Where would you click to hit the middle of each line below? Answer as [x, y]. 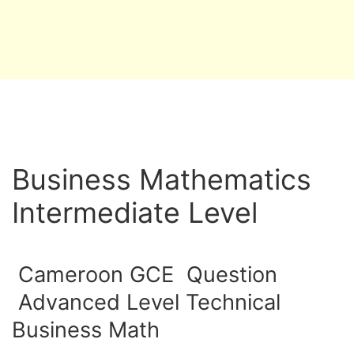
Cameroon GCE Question [145, 275]
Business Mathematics [162, 179]
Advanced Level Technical [146, 302]
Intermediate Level [135, 213]
